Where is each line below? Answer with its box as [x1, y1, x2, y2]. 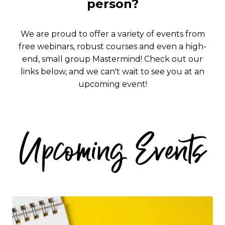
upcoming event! [78, 79, 147, 89]
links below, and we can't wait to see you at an [21, 67, 204, 77]
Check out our [144, 54, 203, 64]
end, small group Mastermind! [22, 54, 144, 64]
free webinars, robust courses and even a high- [19, 42, 206, 52]
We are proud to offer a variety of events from [20, 29, 205, 39]
